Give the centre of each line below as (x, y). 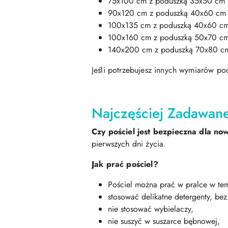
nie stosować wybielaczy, (151, 209)
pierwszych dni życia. (129, 144)
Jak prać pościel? (126, 164)
